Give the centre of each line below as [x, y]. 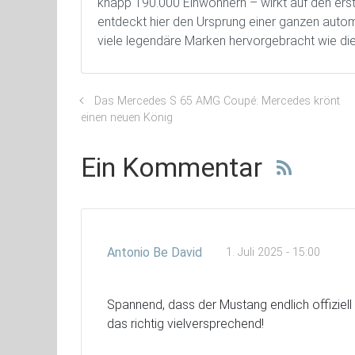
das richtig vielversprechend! [185, 324]
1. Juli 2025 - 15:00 [273, 252]
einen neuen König [127, 118]
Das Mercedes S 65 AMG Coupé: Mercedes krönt [217, 101]
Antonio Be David [155, 252]
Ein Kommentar [172, 167]
